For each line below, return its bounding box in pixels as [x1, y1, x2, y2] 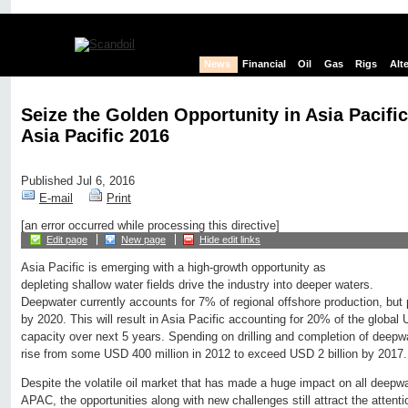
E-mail [39, 191, 73, 206]
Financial [242, 58, 287, 70]
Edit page [46, 234, 87, 246]
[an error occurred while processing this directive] [21, 219, 280, 233]
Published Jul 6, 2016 [21, 174, 135, 189]
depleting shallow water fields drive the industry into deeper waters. [21, 278, 373, 292]
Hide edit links [199, 234, 260, 246]
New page [121, 234, 166, 246]
